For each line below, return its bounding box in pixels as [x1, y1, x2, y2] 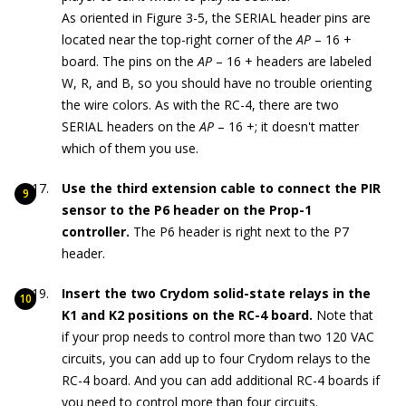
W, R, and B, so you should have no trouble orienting [62, 74, 372, 92]
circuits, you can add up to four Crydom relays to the [62, 350, 371, 368]
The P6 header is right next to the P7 [133, 223, 349, 241]
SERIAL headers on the [62, 118, 196, 136]
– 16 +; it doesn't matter [214, 118, 359, 136]
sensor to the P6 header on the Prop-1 [62, 201, 312, 219]
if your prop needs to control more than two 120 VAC [62, 328, 374, 346]
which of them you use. [62, 140, 198, 158]
